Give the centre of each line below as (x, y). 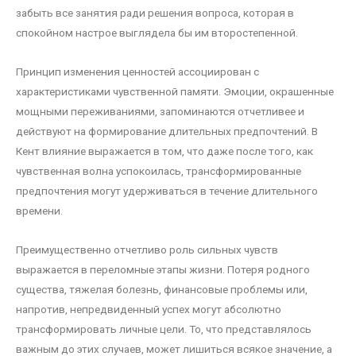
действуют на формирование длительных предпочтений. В (167, 132)
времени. (39, 211)
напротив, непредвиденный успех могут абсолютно (149, 310)
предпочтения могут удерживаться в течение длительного (167, 191)
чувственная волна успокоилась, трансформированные (159, 171)
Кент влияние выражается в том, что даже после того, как (164, 151)
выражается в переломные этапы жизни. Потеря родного (163, 270)
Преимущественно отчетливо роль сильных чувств (147, 250)
